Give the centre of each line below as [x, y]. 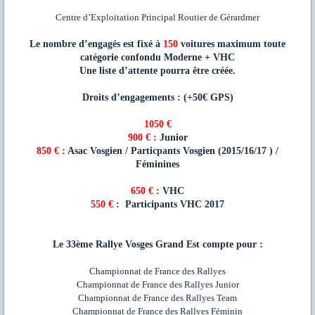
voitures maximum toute [232, 44]
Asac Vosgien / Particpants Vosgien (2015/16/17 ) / [173, 151]
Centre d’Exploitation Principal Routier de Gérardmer [157, 18]
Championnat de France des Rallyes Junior [157, 285]
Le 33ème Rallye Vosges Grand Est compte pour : [157, 245]
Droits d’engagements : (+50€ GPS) [157, 98]
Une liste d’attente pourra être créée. [157, 71]
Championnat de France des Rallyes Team [157, 298]
